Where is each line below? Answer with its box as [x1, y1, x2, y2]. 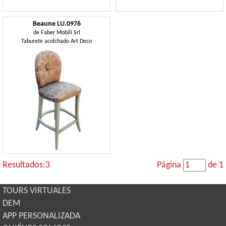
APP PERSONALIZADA [3, 211, 80, 221]
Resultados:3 [3, 160, 50, 170]
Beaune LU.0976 [32, 21, 81, 27]
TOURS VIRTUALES [3, 186, 71, 196]
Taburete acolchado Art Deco [21, 38, 92, 44]
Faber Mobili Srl [40, 30, 80, 36]
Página [156, 160, 183, 170]
